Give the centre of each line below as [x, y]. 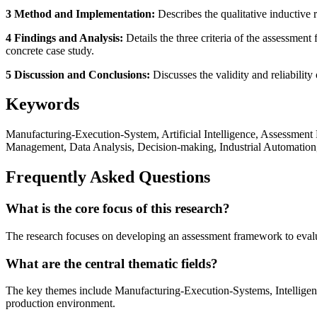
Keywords [42, 104]
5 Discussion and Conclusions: [78, 74]
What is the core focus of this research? [118, 209]
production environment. [60, 304]
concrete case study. [50, 50]
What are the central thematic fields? [112, 263]
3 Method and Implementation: [80, 13]
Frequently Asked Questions [108, 177]
